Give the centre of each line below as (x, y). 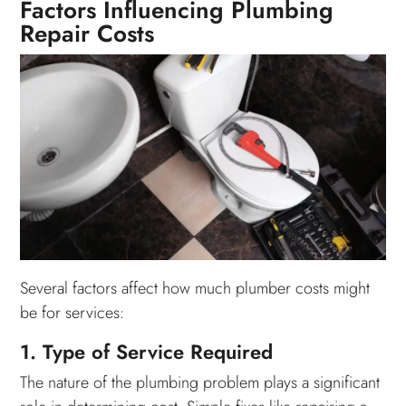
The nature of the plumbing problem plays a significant (200, 382)
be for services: (72, 312)
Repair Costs (87, 33)
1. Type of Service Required (147, 351)
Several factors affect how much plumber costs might (195, 288)
